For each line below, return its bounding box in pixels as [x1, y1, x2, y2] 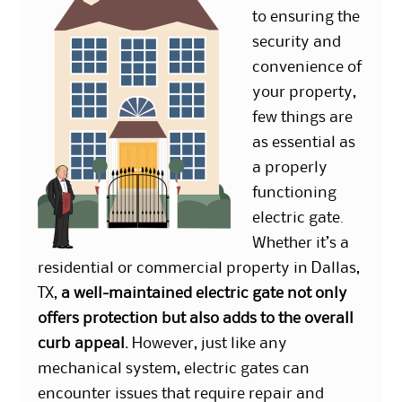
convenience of [252, 60, 363, 75]
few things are [252, 110, 354, 126]
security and [252, 35, 342, 50]
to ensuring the [252, 10, 361, 25]
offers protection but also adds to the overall [38, 311, 354, 327]
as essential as [252, 135, 356, 151]
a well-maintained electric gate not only [61, 286, 348, 301]
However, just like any [128, 336, 288, 352]
